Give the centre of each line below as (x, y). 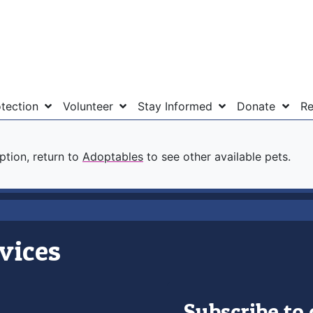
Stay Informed (177, 106)
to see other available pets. (217, 156)
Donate (258, 106)
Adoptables (113, 156)
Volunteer (90, 106)
